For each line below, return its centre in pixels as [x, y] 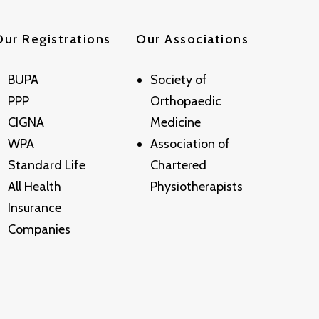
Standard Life [47, 166]
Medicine [176, 123]
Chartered [178, 166]
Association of [190, 144]
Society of [179, 80]
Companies [39, 230]
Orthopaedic [186, 101]
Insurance [35, 208]
